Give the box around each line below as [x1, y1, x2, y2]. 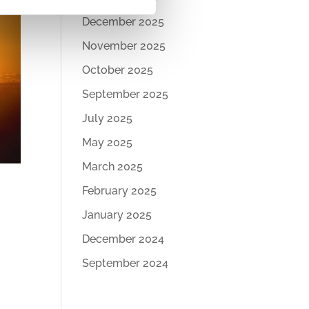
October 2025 [82, 63, 154, 77]
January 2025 [82, 208, 152, 221]
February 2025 [82, 184, 157, 197]
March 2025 [82, 160, 143, 173]
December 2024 [82, 232, 165, 246]
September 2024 [82, 257, 169, 270]
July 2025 [82, 112, 133, 125]
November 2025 [82, 39, 166, 52]
